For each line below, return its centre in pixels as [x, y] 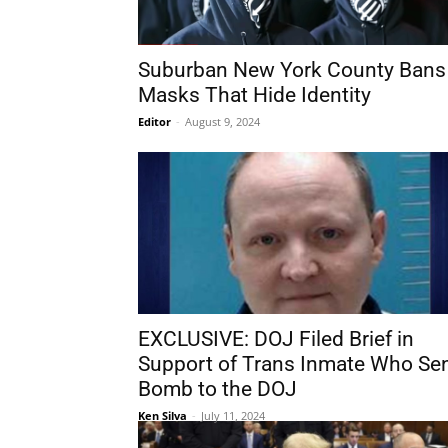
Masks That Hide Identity [254, 95]
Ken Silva [162, 415]
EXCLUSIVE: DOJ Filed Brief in [276, 339]
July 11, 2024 [233, 415]
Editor [154, 121]
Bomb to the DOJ [217, 389]
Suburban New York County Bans [292, 70]
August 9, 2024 [222, 121]
